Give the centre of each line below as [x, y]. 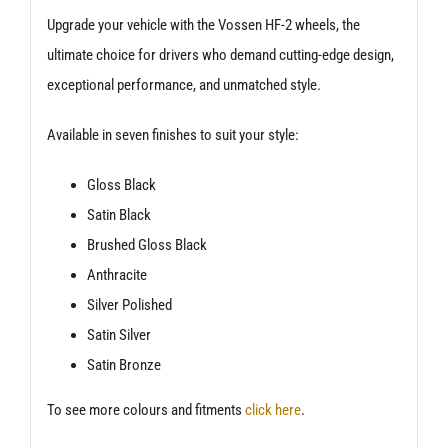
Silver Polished [129, 305]
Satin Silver [118, 335]
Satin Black [118, 215]
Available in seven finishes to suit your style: [172, 135]
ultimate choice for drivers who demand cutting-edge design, [220, 55]
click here [272, 410]
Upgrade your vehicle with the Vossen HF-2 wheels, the [203, 25]
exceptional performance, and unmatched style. [183, 85]
